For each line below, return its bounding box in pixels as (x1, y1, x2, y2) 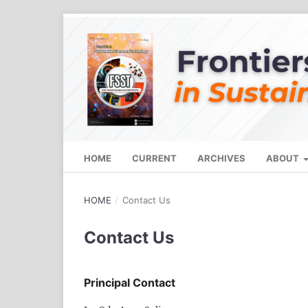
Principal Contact (84, 276, 175, 290)
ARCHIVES (197, 153, 245, 164)
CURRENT (132, 153, 177, 164)
